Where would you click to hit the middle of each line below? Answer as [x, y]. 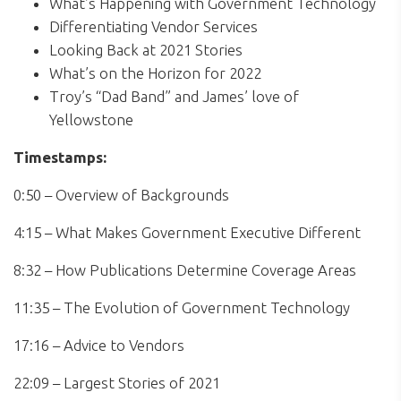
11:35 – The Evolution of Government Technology [182, 307]
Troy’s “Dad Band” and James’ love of [174, 96]
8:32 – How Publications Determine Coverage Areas [185, 269]
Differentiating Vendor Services [155, 26]
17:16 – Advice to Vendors [99, 345]
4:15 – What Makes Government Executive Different [187, 232]
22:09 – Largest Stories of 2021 [117, 382]
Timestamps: [60, 157]
